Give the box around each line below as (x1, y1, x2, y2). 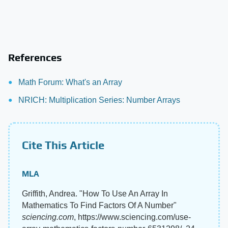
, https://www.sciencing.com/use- (74, 213, 191, 221)
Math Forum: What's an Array (18, 78, 122, 87)
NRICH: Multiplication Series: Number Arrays (18, 96, 180, 104)
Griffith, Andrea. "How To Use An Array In (22, 189, 168, 198)
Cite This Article (22, 138, 104, 152)
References (8, 51, 62, 63)
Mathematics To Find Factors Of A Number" (22, 201, 177, 210)
